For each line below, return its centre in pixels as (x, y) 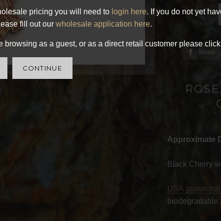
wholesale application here (103, 24)
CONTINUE (42, 68)
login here (129, 11)
